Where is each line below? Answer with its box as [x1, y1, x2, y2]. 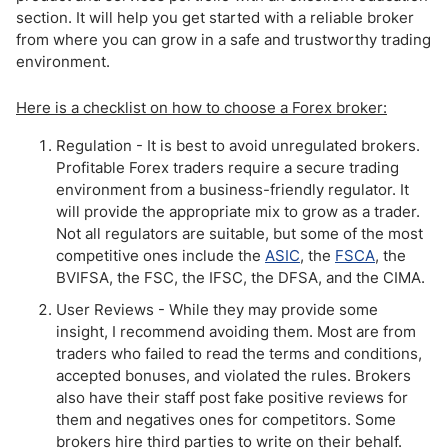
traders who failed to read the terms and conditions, [56, 344, 422, 363]
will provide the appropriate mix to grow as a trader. [56, 202, 420, 221]
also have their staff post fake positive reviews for [56, 388, 408, 407]
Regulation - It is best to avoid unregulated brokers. [56, 136, 420, 155]
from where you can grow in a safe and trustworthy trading [16, 30, 431, 49]
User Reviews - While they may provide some [56, 300, 378, 319]
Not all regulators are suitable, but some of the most [56, 224, 423, 243]
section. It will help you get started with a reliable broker [16, 8, 414, 27]
